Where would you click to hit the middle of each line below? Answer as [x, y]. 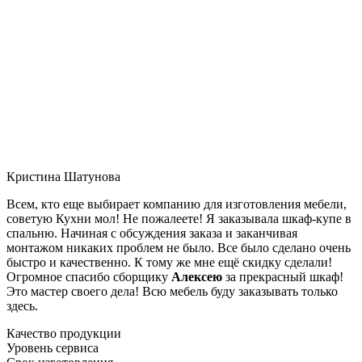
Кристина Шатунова [63, 176]
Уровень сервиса [53, 347]
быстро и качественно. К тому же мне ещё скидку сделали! [169, 262]
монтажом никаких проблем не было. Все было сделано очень [179, 247]
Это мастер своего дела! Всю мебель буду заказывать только [172, 291]
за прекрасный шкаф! [283, 276]
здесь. [22, 305]
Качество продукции [64, 333]
